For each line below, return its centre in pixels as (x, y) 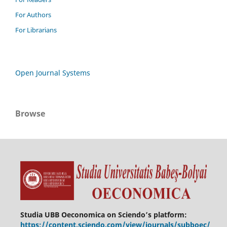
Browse (30, 114)
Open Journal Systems (53, 73)
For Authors (33, 15)
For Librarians (36, 30)
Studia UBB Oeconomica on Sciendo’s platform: (103, 214)
